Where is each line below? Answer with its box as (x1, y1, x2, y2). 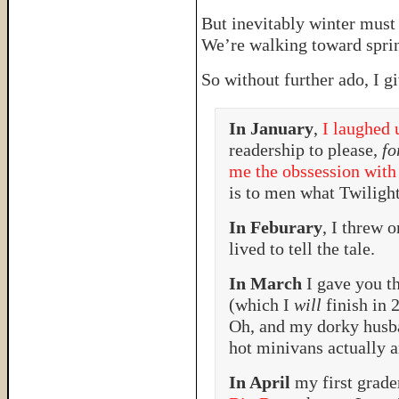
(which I (229, 295, 294, 314)
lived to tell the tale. (229, 239, 375, 258)
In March (229, 273, 306, 293)
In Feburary (229, 217, 322, 237)
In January (229, 118, 313, 138)
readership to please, (229, 140, 382, 159)
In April (229, 372, 295, 392)
